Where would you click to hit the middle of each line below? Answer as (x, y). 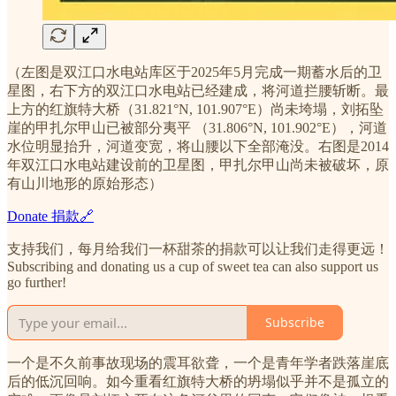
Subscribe (295, 323)
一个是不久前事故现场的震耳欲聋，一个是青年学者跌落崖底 (198, 362)
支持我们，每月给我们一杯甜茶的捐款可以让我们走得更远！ (198, 248)
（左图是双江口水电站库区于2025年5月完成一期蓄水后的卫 (194, 72)
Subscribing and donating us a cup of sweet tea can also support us (193, 266)
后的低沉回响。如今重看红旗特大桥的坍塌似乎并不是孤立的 (198, 381)
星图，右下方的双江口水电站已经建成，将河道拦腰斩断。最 (198, 90)
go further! (37, 282)
